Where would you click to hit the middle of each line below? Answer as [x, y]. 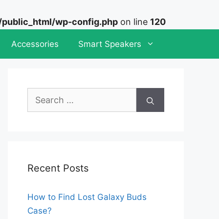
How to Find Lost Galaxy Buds [87, 197]
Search [41, 94]
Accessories [35, 44]
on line [134, 22]
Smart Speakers [110, 44]
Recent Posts [58, 168]
